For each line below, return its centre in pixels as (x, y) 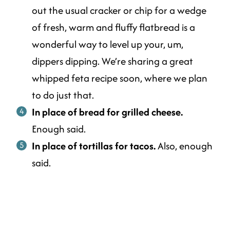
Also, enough (184, 146)
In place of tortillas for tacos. (94, 146)
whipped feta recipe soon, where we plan (120, 78)
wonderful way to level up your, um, (108, 44)
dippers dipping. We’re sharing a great (112, 61)
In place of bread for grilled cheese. (107, 112)
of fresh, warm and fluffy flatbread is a (113, 27)
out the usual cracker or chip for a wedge (119, 11)
